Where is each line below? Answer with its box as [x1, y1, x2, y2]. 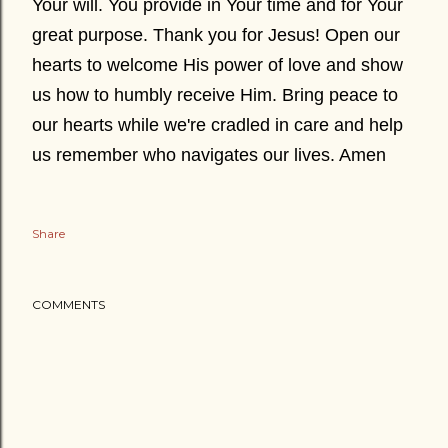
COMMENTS [32, 297, 105, 312]
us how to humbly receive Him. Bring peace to [32, 85, 398, 105]
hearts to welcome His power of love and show [32, 55, 403, 75]
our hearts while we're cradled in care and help [32, 115, 403, 135]
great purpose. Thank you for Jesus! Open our [32, 25, 400, 45]
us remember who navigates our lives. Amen [32, 145, 386, 165]
